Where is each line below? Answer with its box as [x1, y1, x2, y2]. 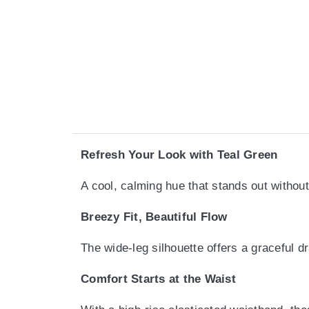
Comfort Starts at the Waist [81, 272, 236, 286]
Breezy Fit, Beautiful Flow [81, 210, 228, 224]
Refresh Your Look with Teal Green [81, 148, 278, 162]
